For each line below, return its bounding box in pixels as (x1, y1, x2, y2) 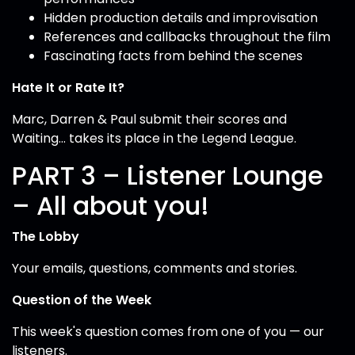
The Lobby (12, 227, 79, 246)
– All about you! (12, 188, 209, 223)
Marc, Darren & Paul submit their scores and (12, 110, 287, 128)
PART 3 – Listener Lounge (12, 158, 323, 193)
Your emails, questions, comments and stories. (12, 259, 297, 277)
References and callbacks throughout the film (44, 28, 330, 46)
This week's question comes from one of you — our (12, 323, 324, 341)
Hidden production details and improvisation (44, 9, 318, 27)
